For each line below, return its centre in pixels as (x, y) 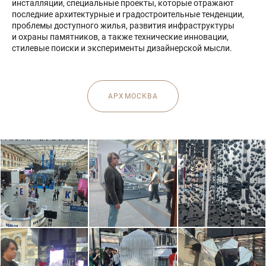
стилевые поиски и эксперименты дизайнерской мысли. (122, 48)
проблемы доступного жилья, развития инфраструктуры (123, 25)
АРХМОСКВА (133, 96)
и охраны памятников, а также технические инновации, (120, 37)
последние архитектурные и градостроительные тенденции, (128, 14)
